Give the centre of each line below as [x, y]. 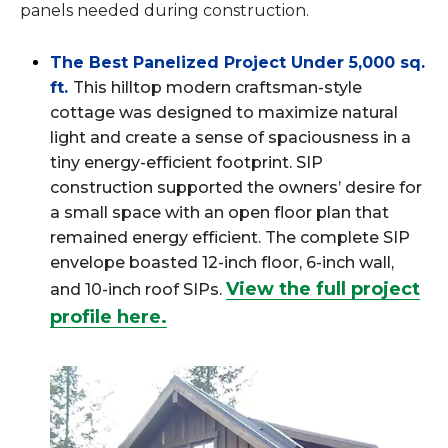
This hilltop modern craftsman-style [217, 87]
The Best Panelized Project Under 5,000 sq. [237, 62]
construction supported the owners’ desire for [236, 187]
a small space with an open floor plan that [219, 212]
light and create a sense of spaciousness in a [230, 137]
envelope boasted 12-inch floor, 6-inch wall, [222, 262]
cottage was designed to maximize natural [224, 112]
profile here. [108, 317]
